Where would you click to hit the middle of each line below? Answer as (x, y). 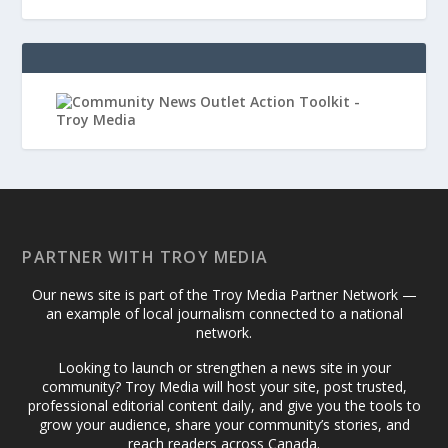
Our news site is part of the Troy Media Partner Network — (224, 294)
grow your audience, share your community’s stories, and (224, 424)
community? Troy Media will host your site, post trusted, (224, 386)
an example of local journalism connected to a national (224, 313)
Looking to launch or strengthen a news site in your (224, 367)
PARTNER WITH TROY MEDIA (145, 257)
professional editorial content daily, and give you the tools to (224, 405)
